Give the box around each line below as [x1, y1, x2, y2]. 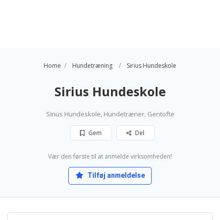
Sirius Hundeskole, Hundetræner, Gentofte [46, 110, 174, 118]
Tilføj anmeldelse [85, 171, 145, 179]
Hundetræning [72, 61, 112, 70]
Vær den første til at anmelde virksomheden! [48, 152, 172, 161]
